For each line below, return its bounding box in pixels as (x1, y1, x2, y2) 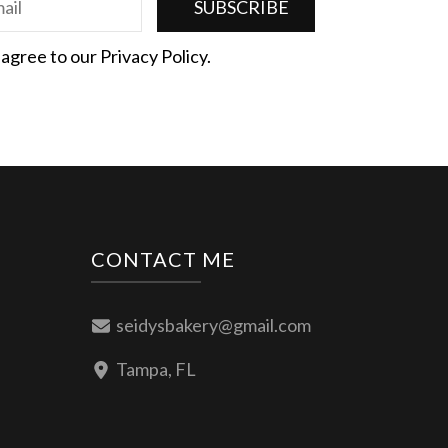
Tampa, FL (116, 358, 196, 381)
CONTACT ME (91, 247, 235, 272)
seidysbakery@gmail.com (116, 314, 311, 337)
